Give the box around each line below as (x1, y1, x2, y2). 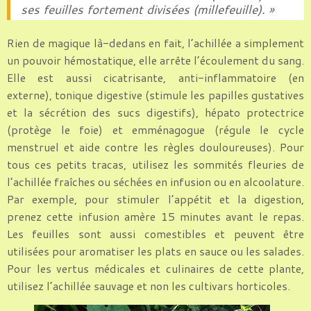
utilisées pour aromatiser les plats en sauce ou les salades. (7, 243, 304, 260)
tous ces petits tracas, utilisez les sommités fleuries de (7, 156, 304, 173)
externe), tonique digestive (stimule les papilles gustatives (7, 87, 304, 103)
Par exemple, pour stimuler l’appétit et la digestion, (7, 191, 304, 208)
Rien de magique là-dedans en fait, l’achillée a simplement (7, 35, 304, 51)
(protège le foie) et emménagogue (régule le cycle (7, 121, 304, 138)
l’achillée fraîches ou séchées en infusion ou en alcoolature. (7, 174, 304, 190)
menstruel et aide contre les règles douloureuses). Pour (7, 139, 304, 155)
